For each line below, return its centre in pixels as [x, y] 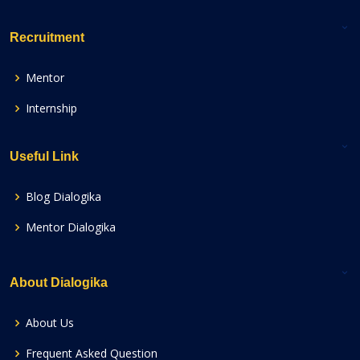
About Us [50, 322]
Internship [51, 108]
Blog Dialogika [63, 196]
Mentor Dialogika [71, 227]
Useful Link [44, 156]
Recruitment [47, 37]
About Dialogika [59, 282]
